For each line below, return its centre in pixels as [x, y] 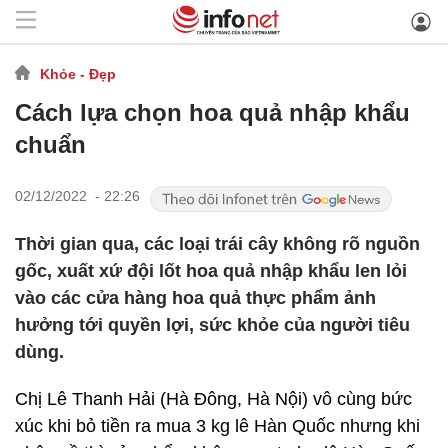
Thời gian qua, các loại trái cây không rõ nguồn [217, 244]
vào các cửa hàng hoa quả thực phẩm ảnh [195, 298]
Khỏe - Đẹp [78, 73]
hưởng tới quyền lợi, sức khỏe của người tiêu [212, 325]
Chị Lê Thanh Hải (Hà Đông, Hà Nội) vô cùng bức [213, 399]
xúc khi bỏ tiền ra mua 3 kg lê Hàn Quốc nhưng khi [217, 426]
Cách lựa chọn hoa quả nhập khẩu [212, 112]
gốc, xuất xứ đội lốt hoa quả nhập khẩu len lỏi [211, 271]
